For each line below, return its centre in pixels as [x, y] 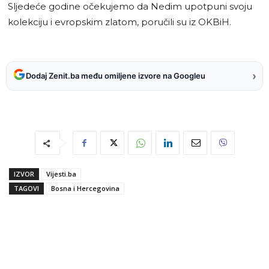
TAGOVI [26, 188]
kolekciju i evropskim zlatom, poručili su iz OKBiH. [119, 22]
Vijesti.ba [61, 174]
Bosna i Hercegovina [85, 188]
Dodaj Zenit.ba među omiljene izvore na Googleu [116, 76]
